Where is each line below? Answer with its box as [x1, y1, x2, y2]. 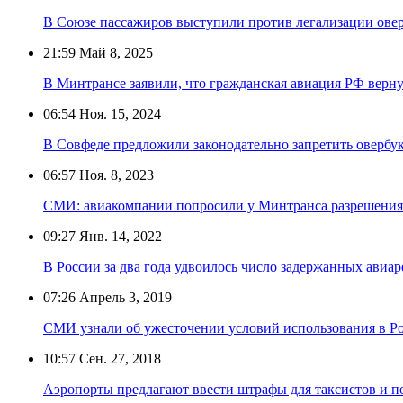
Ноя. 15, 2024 [76, 105, 161, 121]
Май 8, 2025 [76, 44, 153, 60]
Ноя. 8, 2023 [76, 166, 154, 183]
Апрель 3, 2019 [76, 289, 172, 305]
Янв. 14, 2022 [76, 228, 162, 244]
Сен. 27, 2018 [76, 350, 161, 366]
